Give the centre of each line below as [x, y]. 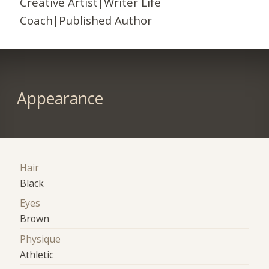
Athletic [37, 254]
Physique [41, 239]
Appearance [60, 98]
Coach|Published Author [86, 20]
